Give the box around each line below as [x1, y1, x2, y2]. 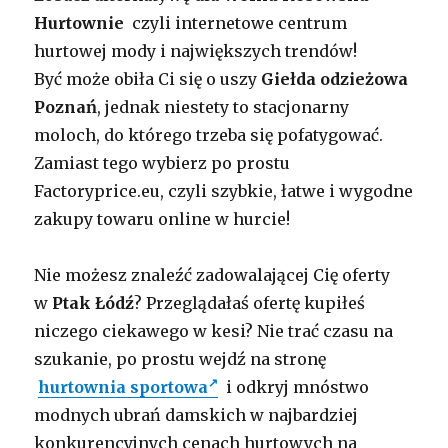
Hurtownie [34, 13, 125, 34]
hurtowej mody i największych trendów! [34, 41, 358, 62]
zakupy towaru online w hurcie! [34, 209, 291, 230]
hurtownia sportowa [38, 377, 209, 398]
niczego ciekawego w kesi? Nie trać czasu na [34, 321, 394, 342]
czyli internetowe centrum [124, 13, 348, 34]
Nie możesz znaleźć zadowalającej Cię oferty [34, 265, 391, 286]
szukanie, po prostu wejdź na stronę [34, 349, 327, 370]
